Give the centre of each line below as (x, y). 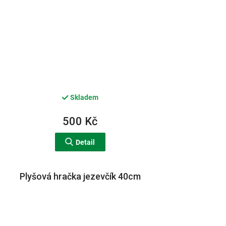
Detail (86, 143)
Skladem (83, 97)
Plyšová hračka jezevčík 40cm (80, 177)
